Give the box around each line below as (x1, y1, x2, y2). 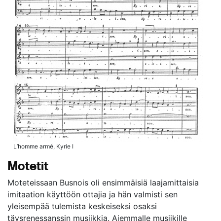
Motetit (7, 158, 48, 174)
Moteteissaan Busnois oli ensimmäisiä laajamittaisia (7, 178, 199, 188)
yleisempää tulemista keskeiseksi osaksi (7, 201, 157, 212)
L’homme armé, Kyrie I (13, 143, 74, 150)
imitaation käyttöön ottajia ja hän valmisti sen (7, 189, 178, 200)
